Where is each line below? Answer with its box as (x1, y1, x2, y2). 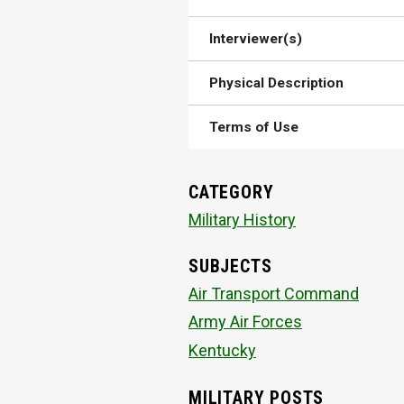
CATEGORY (188, 182, 274, 204)
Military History (188, 209, 296, 229)
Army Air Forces (188, 312, 302, 332)
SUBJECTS (188, 256, 272, 278)
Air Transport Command (188, 283, 359, 303)
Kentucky (188, 341, 256, 361)
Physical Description (209, 75, 344, 92)
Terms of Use (209, 119, 299, 136)
